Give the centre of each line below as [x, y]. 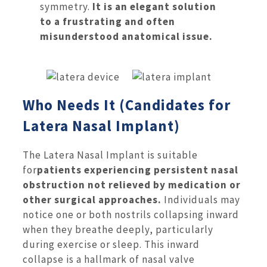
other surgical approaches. [93, 199]
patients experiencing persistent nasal [138, 170]
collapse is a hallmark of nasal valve [109, 259]
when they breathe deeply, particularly [118, 229]
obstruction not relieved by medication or [132, 184]
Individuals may [202, 199]
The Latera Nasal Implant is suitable [110, 155]
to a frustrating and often [108, 22]
